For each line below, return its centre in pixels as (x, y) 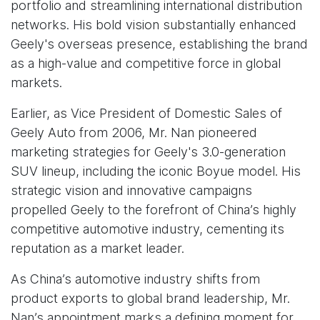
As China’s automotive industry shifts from (135, 279)
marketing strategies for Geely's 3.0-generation (148, 152)
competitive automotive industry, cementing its (147, 229)
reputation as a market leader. (97, 249)
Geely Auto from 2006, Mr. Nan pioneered (134, 133)
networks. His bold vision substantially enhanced (154, 25)
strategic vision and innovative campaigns (131, 191)
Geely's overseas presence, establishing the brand (159, 44)
